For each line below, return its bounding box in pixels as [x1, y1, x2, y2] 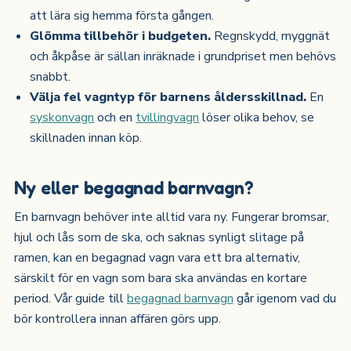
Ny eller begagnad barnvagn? [13, 175, 254, 198]
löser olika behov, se [199, 108, 315, 126]
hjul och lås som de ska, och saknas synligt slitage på [13, 228, 304, 246]
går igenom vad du [233, 289, 336, 307]
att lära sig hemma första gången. [30, 6, 215, 24]
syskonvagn [30, 108, 95, 126]
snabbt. [30, 67, 71, 85]
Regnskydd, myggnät [211, 27, 331, 45]
